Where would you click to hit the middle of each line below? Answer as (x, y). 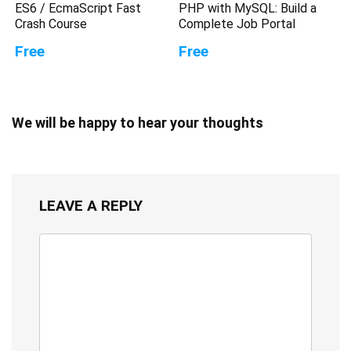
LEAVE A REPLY (91, 205)
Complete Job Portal (237, 24)
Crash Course (51, 24)
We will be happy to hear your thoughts (138, 122)
